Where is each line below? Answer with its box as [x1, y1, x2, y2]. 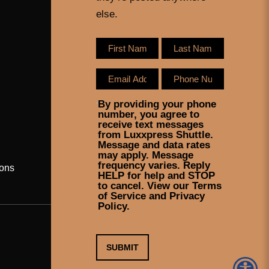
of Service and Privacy [98, 190, 205, 202]
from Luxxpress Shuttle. [98, 128, 214, 141]
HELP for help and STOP [98, 169, 216, 181]
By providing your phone [98, 98, 217, 110]
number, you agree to [98, 108, 200, 120]
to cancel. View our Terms [98, 180, 222, 192]
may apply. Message [98, 149, 194, 161]
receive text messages [98, 118, 204, 130]
